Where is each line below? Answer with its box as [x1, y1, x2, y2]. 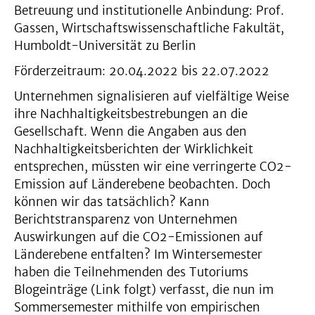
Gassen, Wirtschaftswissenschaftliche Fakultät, [14, 20, 284, 36]
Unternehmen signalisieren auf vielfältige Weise [14, 89, 289, 104]
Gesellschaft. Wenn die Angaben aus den [14, 124, 247, 139]
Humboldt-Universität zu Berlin [14, 38, 196, 53]
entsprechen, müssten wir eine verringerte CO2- [14, 159, 292, 174]
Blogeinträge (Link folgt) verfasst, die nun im [14, 282, 274, 297]
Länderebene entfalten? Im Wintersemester [14, 247, 262, 262]
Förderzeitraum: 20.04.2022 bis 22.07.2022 [14, 63, 269, 79]
